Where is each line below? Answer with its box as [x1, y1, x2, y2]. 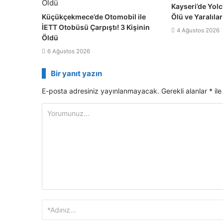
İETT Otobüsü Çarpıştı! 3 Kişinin [42, 23, 150, 31]
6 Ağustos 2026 [47, 48, 90, 55]
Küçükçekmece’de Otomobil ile [42, 12, 146, 21]
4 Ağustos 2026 [176, 27, 220, 34]
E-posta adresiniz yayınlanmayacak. [42, 87, 159, 95]
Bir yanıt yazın [51, 69, 102, 78]
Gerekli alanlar [161, 87, 209, 95]
